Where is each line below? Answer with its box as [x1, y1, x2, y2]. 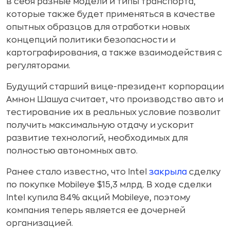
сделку [187, 168, 221, 176]
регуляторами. [6, 62, 70, 70]
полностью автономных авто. [6, 147, 138, 155]
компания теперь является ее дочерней [6, 206, 185, 215]
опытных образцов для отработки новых [6, 23, 190, 31]
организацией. [6, 219, 73, 227]
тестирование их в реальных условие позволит [6, 108, 221, 117]
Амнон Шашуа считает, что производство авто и [6, 95, 223, 104]
